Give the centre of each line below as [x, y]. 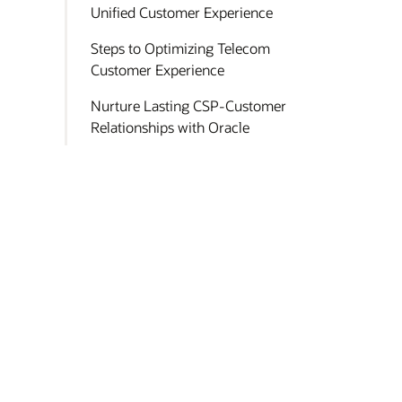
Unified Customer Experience [182, 12]
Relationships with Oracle [170, 127]
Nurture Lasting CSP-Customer [188, 105]
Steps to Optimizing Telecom [180, 48]
